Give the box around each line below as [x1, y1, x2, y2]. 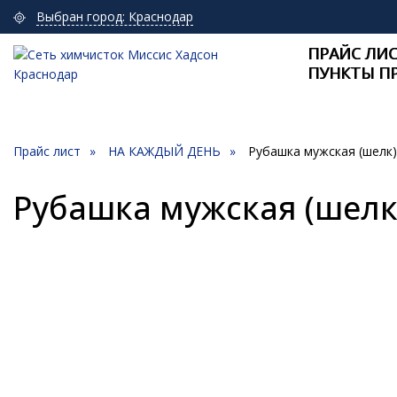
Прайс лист [13, 143, 81, 160]
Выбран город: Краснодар [36, 8, 193, 25]
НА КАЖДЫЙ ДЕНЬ [108, 143, 221, 160]
